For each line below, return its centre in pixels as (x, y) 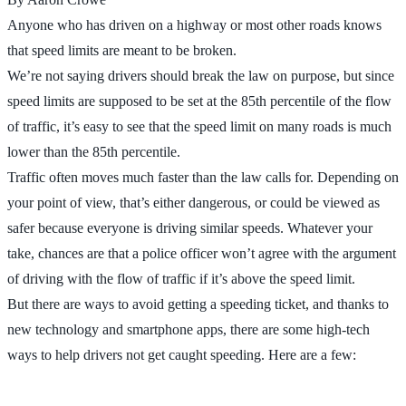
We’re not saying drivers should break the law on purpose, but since (201, 75)
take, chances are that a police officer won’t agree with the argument (202, 253)
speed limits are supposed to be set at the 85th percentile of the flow (199, 101)
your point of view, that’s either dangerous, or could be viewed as (193, 202)
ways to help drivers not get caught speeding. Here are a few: (182, 354)
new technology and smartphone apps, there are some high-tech (188, 329)
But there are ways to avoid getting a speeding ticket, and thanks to (198, 304)
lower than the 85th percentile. (94, 151)
